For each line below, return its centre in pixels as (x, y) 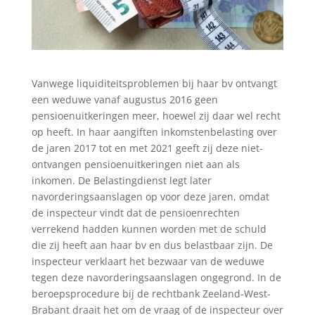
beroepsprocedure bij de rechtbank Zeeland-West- (151, 293)
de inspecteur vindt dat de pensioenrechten (135, 212)
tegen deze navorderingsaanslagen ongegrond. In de (156, 277)
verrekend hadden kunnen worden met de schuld (149, 229)
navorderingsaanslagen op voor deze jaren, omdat (150, 196)
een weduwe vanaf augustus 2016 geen (124, 99)
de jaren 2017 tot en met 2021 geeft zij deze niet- (147, 148)
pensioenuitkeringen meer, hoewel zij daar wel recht (156, 115)
